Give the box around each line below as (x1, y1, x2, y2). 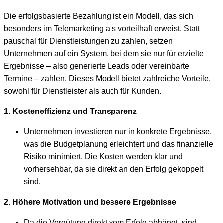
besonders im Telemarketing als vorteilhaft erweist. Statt (4, 24, 200, 33)
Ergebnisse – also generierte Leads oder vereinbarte (4, 62, 189, 71)
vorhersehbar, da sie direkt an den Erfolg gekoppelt (24, 165, 203, 174)
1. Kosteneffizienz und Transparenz (4, 107, 137, 116)
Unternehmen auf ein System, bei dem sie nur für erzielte (4, 49, 204, 58)
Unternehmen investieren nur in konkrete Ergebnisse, (24, 127, 212, 136)
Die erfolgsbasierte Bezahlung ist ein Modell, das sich (4, 12, 193, 21)
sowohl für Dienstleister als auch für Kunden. (4, 87, 161, 96)
